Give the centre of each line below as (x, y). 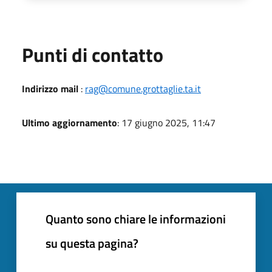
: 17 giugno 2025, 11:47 (166, 122)
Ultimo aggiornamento (70, 122)
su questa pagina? (92, 243)
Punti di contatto (93, 54)
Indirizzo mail (50, 88)
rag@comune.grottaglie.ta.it (143, 88)
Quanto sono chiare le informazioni (136, 219)
